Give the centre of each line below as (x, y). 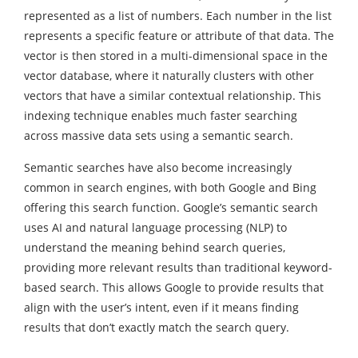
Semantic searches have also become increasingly (158, 168)
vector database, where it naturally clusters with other (169, 76)
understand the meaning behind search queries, (155, 248)
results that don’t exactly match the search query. (157, 328)
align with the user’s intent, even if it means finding (161, 308)
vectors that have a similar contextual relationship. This (173, 96)
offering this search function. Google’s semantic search (171, 208)
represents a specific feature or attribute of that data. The (179, 36)
